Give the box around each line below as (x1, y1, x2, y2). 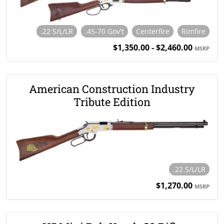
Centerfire (136, 26, 169, 36)
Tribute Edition (73, 94, 150, 109)
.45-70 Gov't (85, 26, 124, 36)
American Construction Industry (29, 81, 195, 96)
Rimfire (181, 26, 205, 36)
